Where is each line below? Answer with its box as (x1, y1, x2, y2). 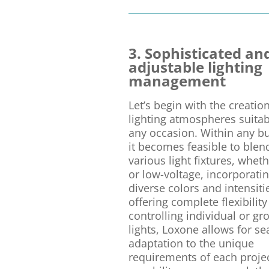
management (128, 71, 226, 91)
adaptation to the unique (128, 235, 254, 250)
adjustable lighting (128, 57, 262, 77)
